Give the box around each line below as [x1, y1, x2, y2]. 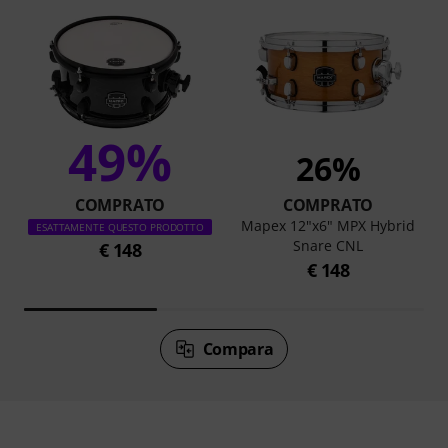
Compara [202, 337, 274, 360]
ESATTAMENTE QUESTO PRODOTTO [35, 219, 205, 234]
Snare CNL [293, 235, 363, 255]
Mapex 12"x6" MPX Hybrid [241, 215, 415, 235]
